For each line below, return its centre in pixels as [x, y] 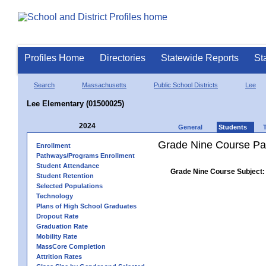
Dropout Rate [57, 216]
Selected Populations [69, 186]
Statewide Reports [200, 58]
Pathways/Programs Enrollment [85, 155]
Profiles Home [54, 58]
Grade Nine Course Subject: [217, 171]
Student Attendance [68, 165]
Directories [123, 58]
